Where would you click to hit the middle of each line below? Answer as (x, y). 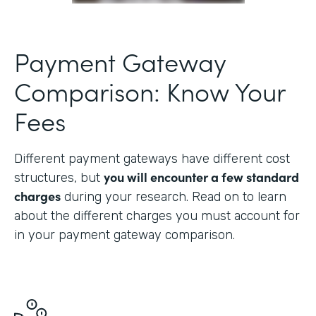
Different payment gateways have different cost (152, 159)
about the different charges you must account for (157, 216)
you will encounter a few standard (201, 177)
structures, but (59, 178)
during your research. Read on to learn (174, 197)
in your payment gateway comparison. (124, 235)
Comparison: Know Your (150, 91)
